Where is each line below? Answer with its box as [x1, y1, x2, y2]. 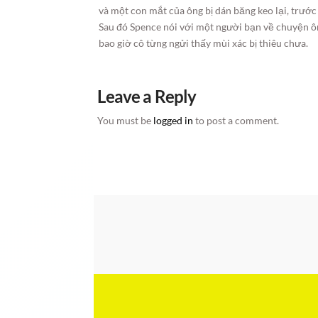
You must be [97, 114, 154, 126]
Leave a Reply [97, 86, 197, 106]
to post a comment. [193, 114, 280, 126]
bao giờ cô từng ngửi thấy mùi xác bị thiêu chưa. [99, 37, 309, 49]
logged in [153, 114, 194, 126]
